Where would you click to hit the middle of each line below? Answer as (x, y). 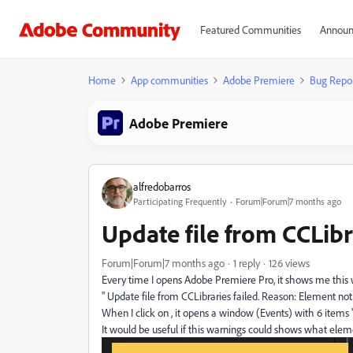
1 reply (247, 263)
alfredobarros (162, 186)
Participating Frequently (180, 201)
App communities (169, 80)
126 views (289, 263)
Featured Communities (250, 30)
